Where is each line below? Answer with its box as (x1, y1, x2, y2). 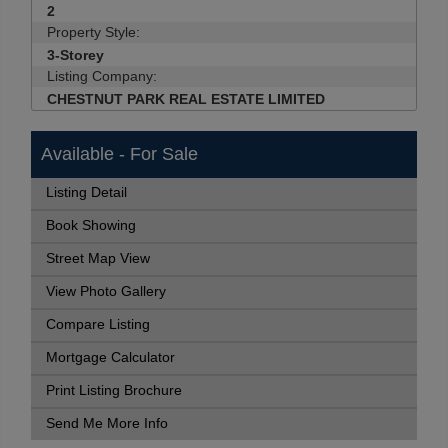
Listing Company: (47, 68, 157, 84)
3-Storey (47, 47, 104, 63)
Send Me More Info (46, 416, 168, 431)
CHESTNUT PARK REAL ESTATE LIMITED (47, 91, 325, 107)
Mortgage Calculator (46, 350, 175, 365)
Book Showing (46, 218, 136, 233)
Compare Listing (46, 317, 150, 332)
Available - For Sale (41, 144, 198, 164)
